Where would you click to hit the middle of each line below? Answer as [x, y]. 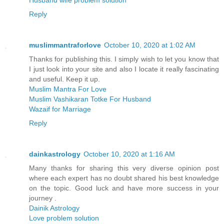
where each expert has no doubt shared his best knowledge [124, 178]
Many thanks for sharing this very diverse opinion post [124, 168]
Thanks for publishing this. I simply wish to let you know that [124, 59]
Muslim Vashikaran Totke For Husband [90, 99]
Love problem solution [64, 218]
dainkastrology [55, 154]
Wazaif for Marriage [60, 109]
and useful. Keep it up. [64, 79]
